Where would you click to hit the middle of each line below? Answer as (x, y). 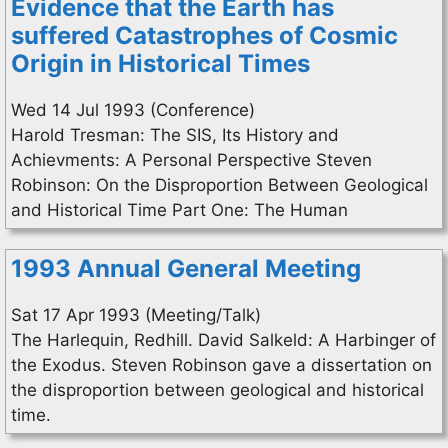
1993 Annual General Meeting (186, 268)
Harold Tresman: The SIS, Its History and (175, 135)
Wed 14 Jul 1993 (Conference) (133, 110)
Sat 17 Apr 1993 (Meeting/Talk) (136, 315)
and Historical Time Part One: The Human (179, 210)
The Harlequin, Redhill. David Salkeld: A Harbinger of (223, 340)
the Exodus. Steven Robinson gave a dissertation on (221, 365)
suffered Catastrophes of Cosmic (204, 35)
